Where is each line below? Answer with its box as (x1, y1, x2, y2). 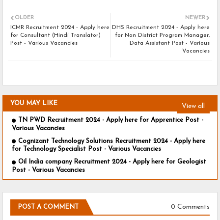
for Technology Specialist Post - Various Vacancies (12, 146, 161, 153)
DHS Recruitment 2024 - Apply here (112, 25, 210, 31)
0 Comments (171, 203, 210, 211)
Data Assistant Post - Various (130, 40, 210, 47)
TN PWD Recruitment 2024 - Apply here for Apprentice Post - (18, 117, 203, 124)
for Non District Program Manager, (115, 32, 210, 39)
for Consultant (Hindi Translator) (10, 32, 101, 39)
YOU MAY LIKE (10, 100, 57, 107)
